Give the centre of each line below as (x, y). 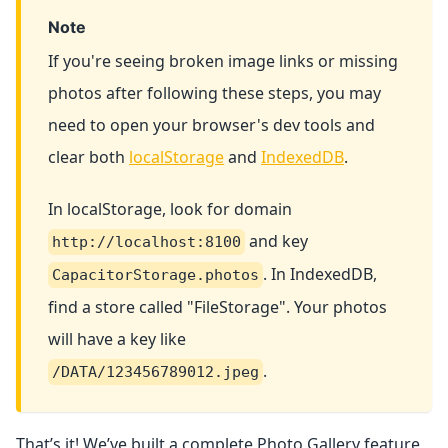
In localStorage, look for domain (170, 208)
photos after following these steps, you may (214, 92)
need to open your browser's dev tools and (211, 124)
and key (276, 240)
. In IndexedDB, (320, 273)
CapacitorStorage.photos (155, 274)
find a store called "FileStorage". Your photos (217, 306)
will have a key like (117, 338)
